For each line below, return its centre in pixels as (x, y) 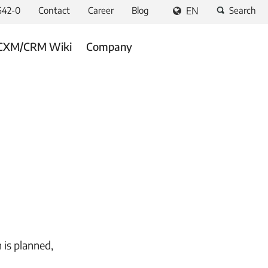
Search (243, 10)
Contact (54, 10)
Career (101, 10)
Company (109, 46)
